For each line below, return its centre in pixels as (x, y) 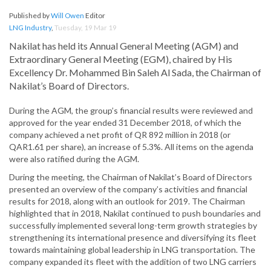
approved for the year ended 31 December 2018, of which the (125, 123)
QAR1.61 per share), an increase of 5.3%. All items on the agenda (131, 147)
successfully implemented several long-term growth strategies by (133, 226)
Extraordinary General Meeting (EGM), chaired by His (121, 59)
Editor (95, 16)
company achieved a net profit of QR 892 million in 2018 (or (120, 135)
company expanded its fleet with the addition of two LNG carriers (133, 262)
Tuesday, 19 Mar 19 (86, 28)
